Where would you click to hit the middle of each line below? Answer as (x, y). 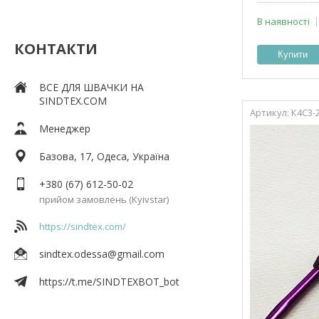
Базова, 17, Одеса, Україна (104, 156)
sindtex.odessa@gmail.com (102, 253)
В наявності (284, 21)
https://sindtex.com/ (83, 226)
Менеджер (65, 128)
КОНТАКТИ (56, 48)
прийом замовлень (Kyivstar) (104, 199)
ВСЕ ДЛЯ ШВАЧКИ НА (91, 87)
